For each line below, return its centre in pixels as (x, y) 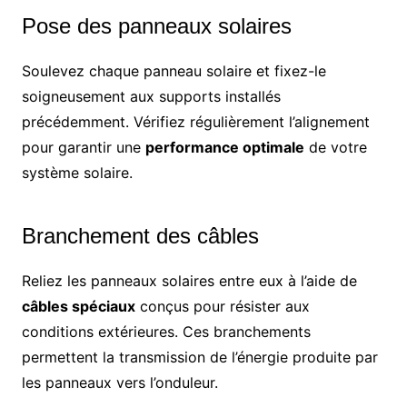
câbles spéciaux (78, 306)
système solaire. (77, 172)
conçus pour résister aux (222, 306)
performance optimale (224, 147)
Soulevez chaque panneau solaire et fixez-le (174, 70)
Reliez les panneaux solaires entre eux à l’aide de (189, 280)
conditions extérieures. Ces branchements (166, 331)
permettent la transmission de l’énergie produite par (199, 357)
